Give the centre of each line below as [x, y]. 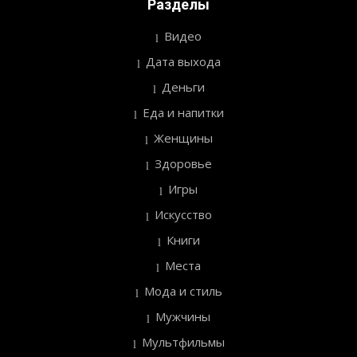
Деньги [183, 87]
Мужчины [183, 317]
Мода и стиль [183, 291]
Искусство [183, 215]
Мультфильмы [183, 342]
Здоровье [183, 164]
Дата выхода [183, 62]
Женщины [183, 138]
